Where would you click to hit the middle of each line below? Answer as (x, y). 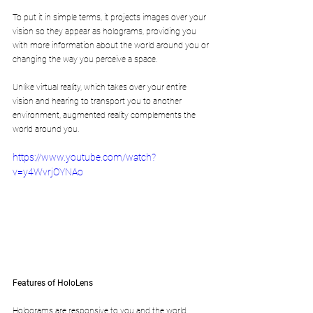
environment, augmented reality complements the (105, 115)
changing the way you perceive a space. (85, 59)
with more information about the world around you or (112, 45)
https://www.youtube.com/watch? (84, 157)
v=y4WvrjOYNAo (48, 172)
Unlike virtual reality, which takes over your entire (101, 87)
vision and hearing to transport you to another (98, 101)
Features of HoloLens (53, 283)
